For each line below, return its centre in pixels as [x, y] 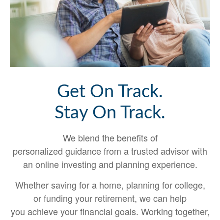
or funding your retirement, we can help [110, 198]
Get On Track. [110, 92]
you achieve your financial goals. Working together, [110, 211]
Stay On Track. [110, 113]
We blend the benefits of [110, 137]
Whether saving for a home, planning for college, [110, 185]
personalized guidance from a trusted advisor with [110, 151]
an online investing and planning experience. [110, 164]
